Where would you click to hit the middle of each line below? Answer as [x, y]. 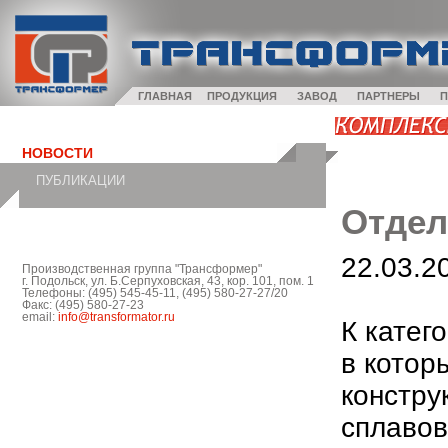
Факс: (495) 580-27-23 [83, 305]
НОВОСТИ [57, 153]
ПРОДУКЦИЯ [242, 96]
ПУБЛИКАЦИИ [80, 180]
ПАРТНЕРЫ [388, 96]
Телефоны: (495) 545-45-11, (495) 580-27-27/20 [155, 293]
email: [40, 317]
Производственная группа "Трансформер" [142, 269]
